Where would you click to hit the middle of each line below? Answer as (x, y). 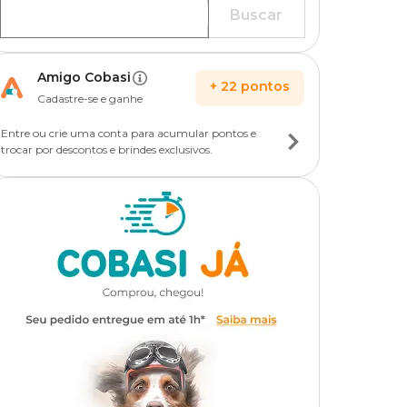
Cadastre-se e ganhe (90, 99)
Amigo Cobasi (84, 77)
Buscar (256, 15)
